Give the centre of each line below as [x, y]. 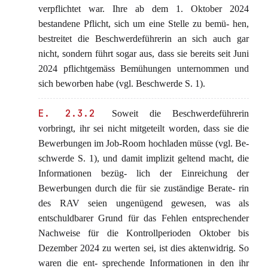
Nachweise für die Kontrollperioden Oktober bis [144, 233]
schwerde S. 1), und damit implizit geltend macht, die [144, 158]
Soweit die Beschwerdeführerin [174, 113]
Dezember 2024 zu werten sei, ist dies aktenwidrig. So [144, 248]
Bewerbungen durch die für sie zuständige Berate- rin [144, 188]
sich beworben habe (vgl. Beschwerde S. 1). [122, 83]
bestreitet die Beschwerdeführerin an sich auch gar [144, 39]
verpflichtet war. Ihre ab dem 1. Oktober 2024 [144, 9]
